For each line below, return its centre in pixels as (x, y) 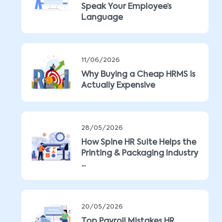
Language (102, 18)
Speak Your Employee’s (126, 7)
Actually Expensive (118, 86)
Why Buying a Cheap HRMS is (138, 75)
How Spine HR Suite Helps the (139, 143)
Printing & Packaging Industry (140, 154)
